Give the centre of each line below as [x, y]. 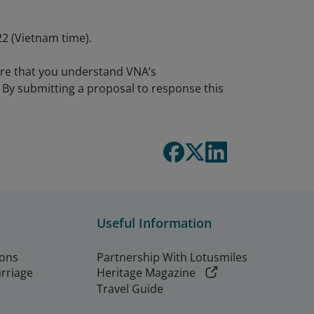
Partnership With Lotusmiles [172, 257]
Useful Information [154, 223]
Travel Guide [130, 288]
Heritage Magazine [146, 273]
